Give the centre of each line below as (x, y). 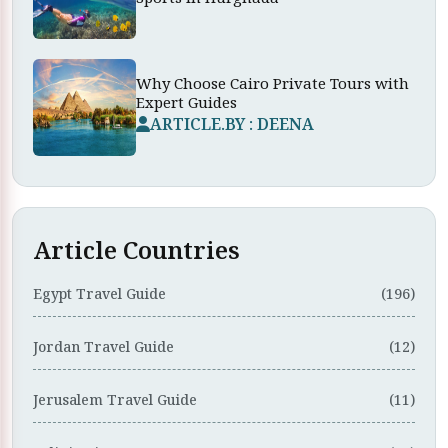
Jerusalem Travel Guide (115, 399)
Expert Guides (186, 101)
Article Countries (136, 249)
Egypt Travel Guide (99, 293)
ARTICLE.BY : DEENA (232, 123)
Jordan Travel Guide (103, 346)
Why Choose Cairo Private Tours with (272, 82)
